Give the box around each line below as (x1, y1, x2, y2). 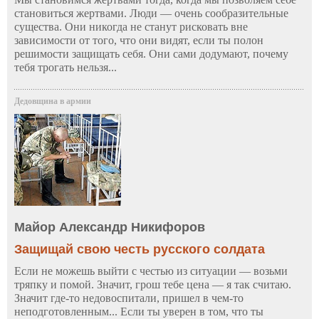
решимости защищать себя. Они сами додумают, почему (14, 47, 288, 60)
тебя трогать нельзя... (14, 61, 117, 73)
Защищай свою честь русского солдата (14, 241, 265, 256)
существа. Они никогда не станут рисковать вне (14, 20, 248, 33)
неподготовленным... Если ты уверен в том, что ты (14, 305, 263, 318)
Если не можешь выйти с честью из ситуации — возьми (14, 264, 288, 277)
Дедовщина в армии (14, 95, 91, 106)
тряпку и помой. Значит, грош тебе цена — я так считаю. (14, 278, 291, 291)
